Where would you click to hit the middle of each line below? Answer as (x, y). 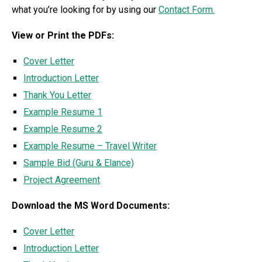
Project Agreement (62, 180)
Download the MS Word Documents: (91, 206)
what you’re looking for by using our (85, 10)
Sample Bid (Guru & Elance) (79, 163)
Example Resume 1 (63, 112)
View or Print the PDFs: (63, 36)
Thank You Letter (57, 95)
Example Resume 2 (63, 129)
